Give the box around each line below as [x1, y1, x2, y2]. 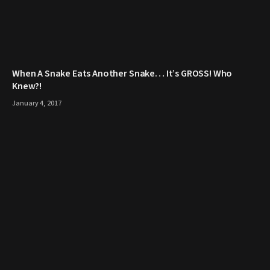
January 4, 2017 [12, 98, 61, 109]
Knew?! [12, 80, 42, 93]
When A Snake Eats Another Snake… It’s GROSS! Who [12, 67, 233, 81]
